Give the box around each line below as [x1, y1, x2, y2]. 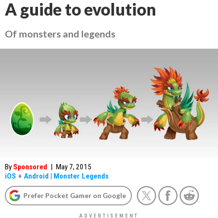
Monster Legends [54, 172, 109, 181]
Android [24, 172, 49, 181]
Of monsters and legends [5, 28, 115, 39]
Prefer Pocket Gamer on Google [23, 191, 126, 200]
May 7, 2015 [56, 163, 91, 171]
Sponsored [13, 163, 47, 171]
